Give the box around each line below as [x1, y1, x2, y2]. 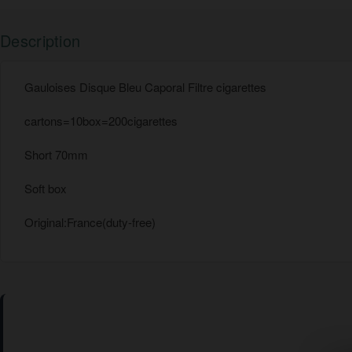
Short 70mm [24, 146, 88, 163]
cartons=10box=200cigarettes [24, 112, 178, 130]
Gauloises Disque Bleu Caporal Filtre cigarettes [24, 79, 266, 96]
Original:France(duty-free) [24, 214, 156, 231]
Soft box [24, 180, 67, 197]
